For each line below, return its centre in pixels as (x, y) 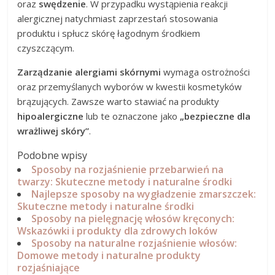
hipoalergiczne (51, 116)
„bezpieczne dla (215, 116)
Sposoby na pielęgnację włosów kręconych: (133, 219)
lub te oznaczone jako (132, 116)
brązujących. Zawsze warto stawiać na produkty (118, 102)
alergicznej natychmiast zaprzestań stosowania (118, 19)
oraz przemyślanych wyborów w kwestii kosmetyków (130, 87)
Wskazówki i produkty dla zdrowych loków (118, 231)
